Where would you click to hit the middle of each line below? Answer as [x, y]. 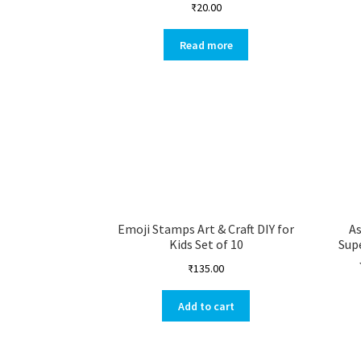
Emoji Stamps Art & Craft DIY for [206, 229]
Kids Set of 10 [206, 245]
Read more [206, 45]
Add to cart [206, 306]
